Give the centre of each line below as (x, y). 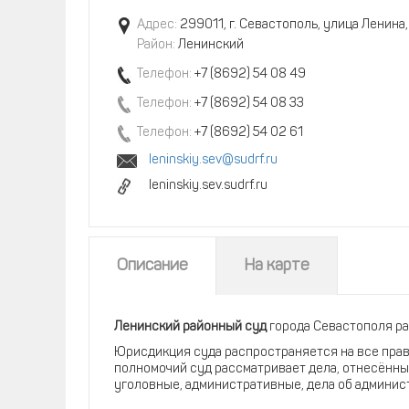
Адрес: (157, 25)
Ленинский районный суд (190, 327)
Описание (152, 266)
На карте (277, 266)
